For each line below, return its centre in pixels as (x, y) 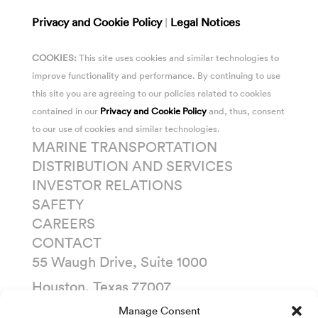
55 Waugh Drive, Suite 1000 (119, 261)
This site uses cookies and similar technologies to (177, 57)
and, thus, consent (245, 110)
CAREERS (63, 223)
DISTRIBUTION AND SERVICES (132, 165)
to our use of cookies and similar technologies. (126, 128)
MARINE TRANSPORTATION (124, 146)
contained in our (66, 110)
